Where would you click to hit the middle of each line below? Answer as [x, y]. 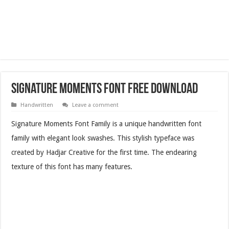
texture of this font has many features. [72, 166]
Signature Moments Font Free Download [105, 89]
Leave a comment [96, 105]
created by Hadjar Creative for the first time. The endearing [104, 152]
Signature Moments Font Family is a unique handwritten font [107, 123]
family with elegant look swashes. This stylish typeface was [103, 138]
